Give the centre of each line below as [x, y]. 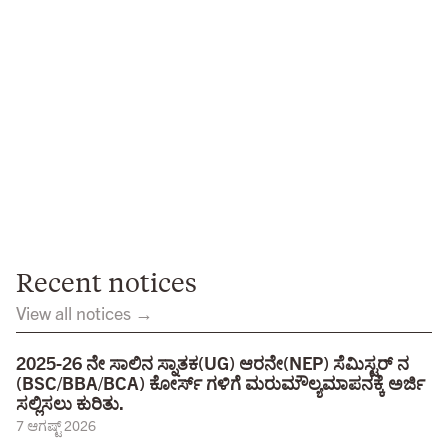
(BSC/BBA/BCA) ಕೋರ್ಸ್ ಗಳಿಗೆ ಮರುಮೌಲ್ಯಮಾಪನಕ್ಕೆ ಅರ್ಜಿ [220, 382]
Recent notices [106, 281]
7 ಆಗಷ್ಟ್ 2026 [56, 424]
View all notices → [84, 312]
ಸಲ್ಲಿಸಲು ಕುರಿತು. [70, 402]
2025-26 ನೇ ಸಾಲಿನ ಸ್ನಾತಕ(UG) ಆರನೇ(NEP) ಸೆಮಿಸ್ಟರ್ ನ [212, 362]
